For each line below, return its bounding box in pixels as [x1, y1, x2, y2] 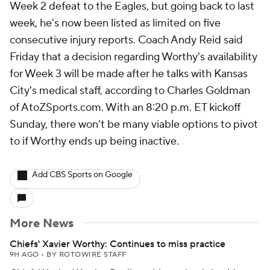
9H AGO [10, 250, 42, 259]
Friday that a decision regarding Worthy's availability [10, 50, 257, 64]
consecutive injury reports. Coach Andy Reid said [10, 33, 243, 47]
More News [10, 216, 74, 231]
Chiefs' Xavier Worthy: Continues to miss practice [10, 238, 225, 250]
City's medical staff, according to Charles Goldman [10, 84, 250, 98]
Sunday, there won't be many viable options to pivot [10, 118, 258, 131]
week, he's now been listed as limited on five [10, 16, 221, 30]
